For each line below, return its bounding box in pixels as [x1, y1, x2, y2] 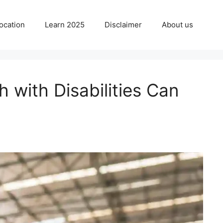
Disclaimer [105, 20, 142, 29]
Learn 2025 [45, 20, 85, 29]
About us [162, 20, 193, 29]
